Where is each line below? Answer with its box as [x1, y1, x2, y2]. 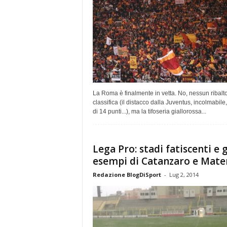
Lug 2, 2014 [169, 170, 199, 178]
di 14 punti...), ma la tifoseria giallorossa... [92, 107, 206, 115]
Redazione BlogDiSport [92, 170, 161, 178]
